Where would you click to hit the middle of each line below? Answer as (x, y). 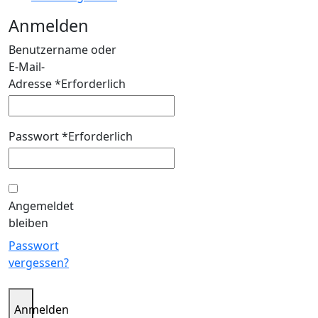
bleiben (28, 223)
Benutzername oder (62, 50)
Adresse (32, 84)
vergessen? (39, 263)
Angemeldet (41, 206)
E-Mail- (27, 67)
